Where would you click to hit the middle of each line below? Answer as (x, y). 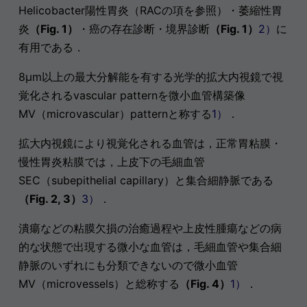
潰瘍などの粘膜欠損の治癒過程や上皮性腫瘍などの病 (150, 229)
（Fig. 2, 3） (50, 199)
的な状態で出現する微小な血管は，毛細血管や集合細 (150, 247)
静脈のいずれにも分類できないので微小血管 (128, 266)
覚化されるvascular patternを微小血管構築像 (132, 96)
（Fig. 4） (205, 284)
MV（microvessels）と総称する (99, 284)
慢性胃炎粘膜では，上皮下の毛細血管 (111, 162)
